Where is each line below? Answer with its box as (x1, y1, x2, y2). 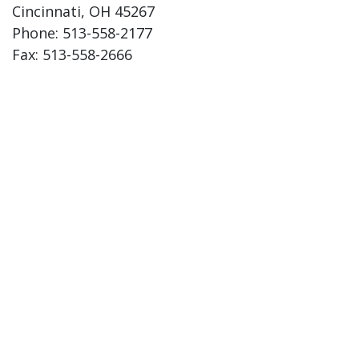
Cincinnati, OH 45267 (12, 2, 155, 21)
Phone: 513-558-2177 (12, 23, 152, 42)
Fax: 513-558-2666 (12, 45, 132, 64)
